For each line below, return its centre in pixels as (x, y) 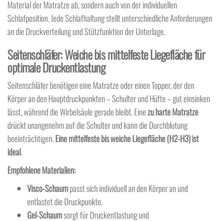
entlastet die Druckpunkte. (65, 202)
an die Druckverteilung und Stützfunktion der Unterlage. (86, 32)
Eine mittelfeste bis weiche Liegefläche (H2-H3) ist (127, 139)
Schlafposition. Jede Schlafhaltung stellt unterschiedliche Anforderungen (110, 18)
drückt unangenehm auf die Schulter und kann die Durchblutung (97, 125)
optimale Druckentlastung (56, 67)
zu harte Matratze (173, 112)
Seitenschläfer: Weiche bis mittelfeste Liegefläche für (106, 55)
